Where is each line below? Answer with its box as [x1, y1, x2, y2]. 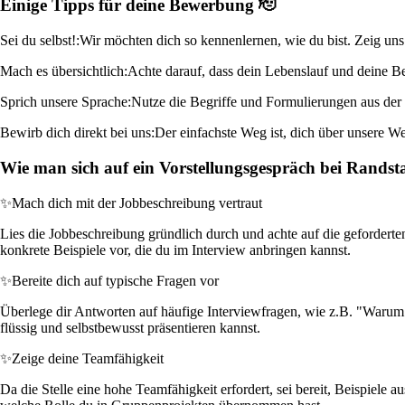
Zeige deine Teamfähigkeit [12, 350, 164, 366]
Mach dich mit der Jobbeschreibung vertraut [12, 194, 262, 211]
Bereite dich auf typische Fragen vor [12, 272, 219, 288]
